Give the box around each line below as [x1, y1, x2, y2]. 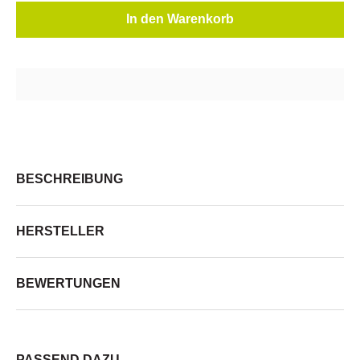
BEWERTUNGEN [16, 276, 121, 290]
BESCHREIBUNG [16, 171, 123, 186]
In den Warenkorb [126, 12, 234, 27]
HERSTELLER [16, 223, 104, 238]
